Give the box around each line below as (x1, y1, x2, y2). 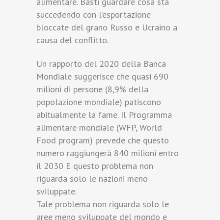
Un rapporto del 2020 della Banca (36, 58, 166, 70)
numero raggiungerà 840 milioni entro (36, 147, 179, 159)
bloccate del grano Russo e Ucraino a (36, 22, 177, 33)
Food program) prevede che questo (36, 135, 169, 146)
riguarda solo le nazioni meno (36, 173, 148, 185)
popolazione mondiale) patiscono (36, 96, 161, 108)
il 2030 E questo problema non (36, 160, 153, 172)
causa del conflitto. (36, 34, 109, 46)
